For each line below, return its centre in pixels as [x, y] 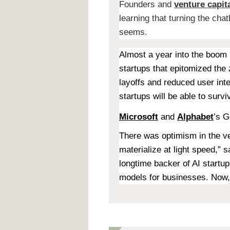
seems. [133, 32]
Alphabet [195, 117]
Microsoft [139, 117]
